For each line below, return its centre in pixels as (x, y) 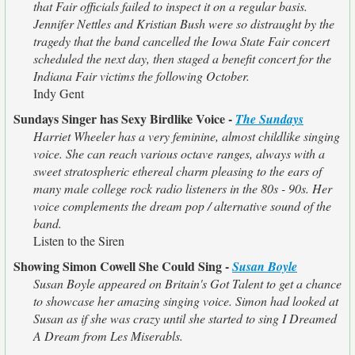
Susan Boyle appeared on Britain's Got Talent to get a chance (187, 283)
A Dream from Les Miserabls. (108, 336)
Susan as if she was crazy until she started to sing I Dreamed (185, 318)
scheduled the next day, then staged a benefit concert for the (182, 58)
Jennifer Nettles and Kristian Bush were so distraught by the (184, 23)
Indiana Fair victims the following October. (141, 76)
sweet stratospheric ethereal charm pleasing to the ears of (177, 171)
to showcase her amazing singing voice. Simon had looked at (186, 301)
